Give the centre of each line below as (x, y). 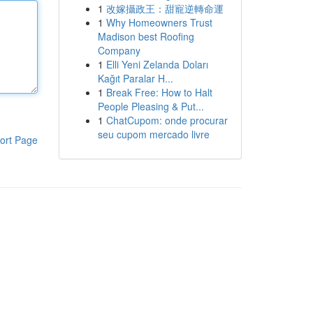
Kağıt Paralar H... (135, 78)
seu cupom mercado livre (153, 134)
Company (119, 50)
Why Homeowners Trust (159, 22)
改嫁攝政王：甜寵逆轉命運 (165, 8)
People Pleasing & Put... (151, 106)
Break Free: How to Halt (159, 92)
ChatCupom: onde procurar (167, 120)
